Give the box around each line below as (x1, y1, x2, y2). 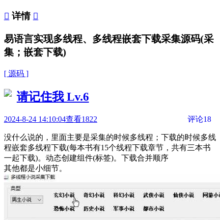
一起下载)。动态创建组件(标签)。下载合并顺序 (4, 153, 168, 162)
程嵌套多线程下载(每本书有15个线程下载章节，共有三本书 (4, 143, 211, 152)
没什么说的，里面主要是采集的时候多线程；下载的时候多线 (4, 133, 216, 141)
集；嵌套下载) (4, 46, 66, 57)
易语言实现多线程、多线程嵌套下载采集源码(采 (4, 33, 214, 44)
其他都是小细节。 (4, 164, 67, 172)
